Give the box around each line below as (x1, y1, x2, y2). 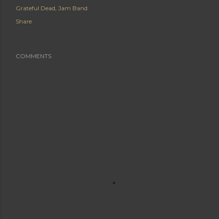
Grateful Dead (16, 4, 55, 12)
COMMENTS (16, 52, 51, 60)
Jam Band (58, 4, 88, 12)
